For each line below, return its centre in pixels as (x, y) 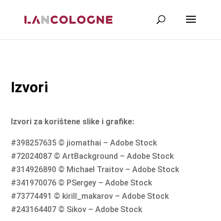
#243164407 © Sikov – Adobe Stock (77, 209)
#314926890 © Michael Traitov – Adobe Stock (95, 169)
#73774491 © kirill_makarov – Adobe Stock (90, 196)
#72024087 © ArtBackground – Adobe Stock (92, 156)
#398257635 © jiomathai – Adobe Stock (84, 143)
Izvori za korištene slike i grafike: (73, 122)
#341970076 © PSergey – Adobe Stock (82, 183)
